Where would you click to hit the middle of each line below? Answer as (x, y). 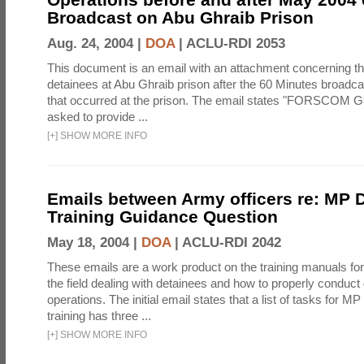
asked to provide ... (97, 117)
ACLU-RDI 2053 (236, 43)
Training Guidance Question (162, 217)
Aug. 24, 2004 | (96, 43)
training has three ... (99, 316)
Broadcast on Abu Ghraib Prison (180, 17)
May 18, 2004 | (94, 243)
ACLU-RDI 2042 (232, 243)
